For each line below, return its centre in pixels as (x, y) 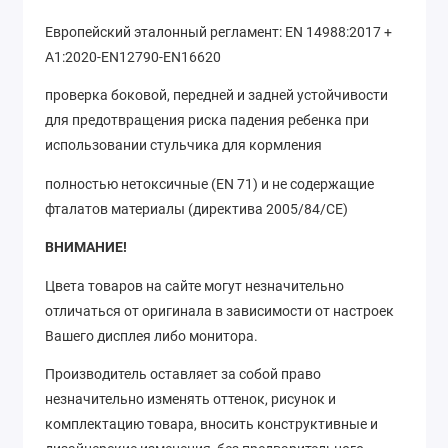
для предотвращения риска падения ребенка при (207, 120)
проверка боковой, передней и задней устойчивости (216, 95)
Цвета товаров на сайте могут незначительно (194, 285)
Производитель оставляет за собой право (183, 374)
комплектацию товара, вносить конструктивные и (211, 424)
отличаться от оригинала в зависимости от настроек (219, 310)
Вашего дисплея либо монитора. (151, 335)
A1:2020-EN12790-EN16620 (133, 56)
